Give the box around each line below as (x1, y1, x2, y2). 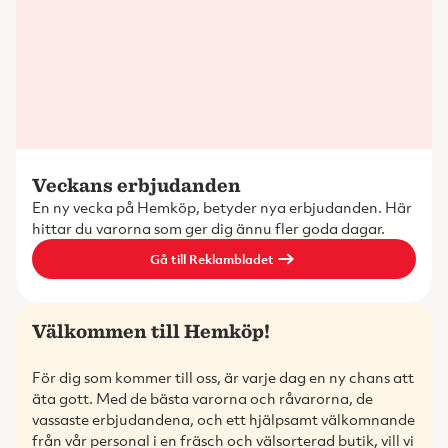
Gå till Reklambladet (150, 249, 274, 268)
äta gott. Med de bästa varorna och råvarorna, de (32, 388, 373, 408)
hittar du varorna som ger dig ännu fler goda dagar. (32, 218, 385, 238)
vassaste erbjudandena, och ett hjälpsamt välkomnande (32, 409, 415, 429)
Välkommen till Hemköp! (32, 318, 270, 343)
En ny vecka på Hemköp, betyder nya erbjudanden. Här (32, 197, 412, 217)
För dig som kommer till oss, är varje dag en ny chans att (32, 367, 414, 387)
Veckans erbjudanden (32, 172, 241, 197)
